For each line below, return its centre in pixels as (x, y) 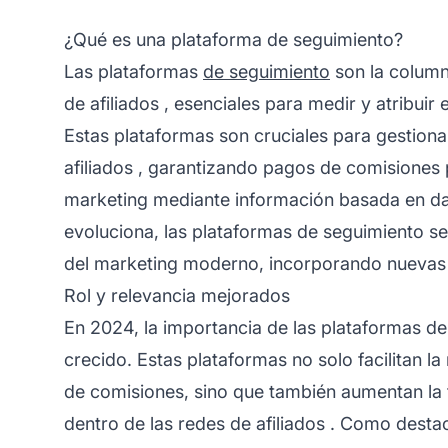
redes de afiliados (251, 423)
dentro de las (121, 423)
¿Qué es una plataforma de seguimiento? (233, 39)
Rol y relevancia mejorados (177, 295)
